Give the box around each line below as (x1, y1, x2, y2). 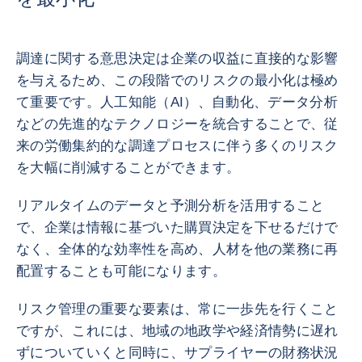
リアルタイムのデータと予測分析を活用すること (16, 198, 325, 213)
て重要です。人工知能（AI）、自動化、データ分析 (16, 95, 339, 110)
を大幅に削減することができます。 (16, 160, 241, 175)
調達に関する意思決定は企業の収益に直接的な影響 (16, 51, 339, 66)
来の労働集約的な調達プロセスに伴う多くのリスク (16, 138, 339, 154)
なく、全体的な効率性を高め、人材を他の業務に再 (16, 242, 339, 257)
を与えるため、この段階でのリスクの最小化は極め (16, 73, 339, 88)
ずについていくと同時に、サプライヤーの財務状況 (16, 345, 339, 360)
